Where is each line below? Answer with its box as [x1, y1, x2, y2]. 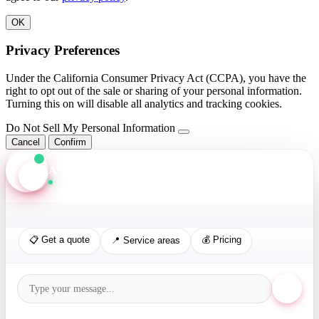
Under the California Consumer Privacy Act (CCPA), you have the [6, 71, 306, 84]
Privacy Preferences [6, 43, 120, 58]
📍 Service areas [111, 236, 180, 246]
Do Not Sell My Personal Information [6, 121, 175, 134]
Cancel [11, 136, 40, 147]
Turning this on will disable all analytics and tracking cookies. [6, 97, 282, 110]
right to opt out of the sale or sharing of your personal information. [6, 84, 302, 97]
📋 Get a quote [29, 234, 90, 245]
